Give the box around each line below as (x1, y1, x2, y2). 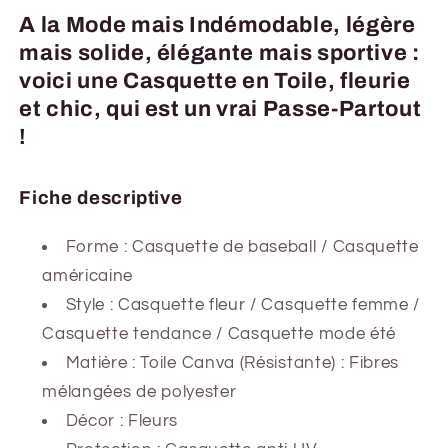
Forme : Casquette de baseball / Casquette (65, 237, 419, 256)
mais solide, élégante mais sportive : (19, 41, 420, 66)
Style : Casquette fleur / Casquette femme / (65, 295, 421, 314)
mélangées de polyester (42, 382, 237, 401)
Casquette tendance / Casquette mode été (42, 324, 397, 343)
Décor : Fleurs (65, 411, 179, 430)
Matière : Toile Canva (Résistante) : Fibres (65, 353, 400, 372)
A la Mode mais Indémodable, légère (19, 13, 416, 38)
